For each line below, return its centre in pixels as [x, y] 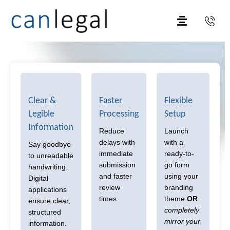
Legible [41, 114]
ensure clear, [49, 201]
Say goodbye [50, 145]
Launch [176, 131]
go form [177, 165]
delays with [117, 142]
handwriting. [48, 167]
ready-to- [179, 154]
